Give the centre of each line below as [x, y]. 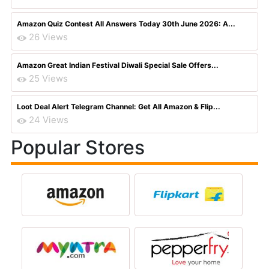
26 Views [48, 37]
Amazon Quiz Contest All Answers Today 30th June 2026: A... [126, 24]
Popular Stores [78, 147]
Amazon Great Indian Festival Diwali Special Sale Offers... [118, 65]
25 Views [48, 78]
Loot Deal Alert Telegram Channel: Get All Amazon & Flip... [119, 107]
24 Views [49, 120]
